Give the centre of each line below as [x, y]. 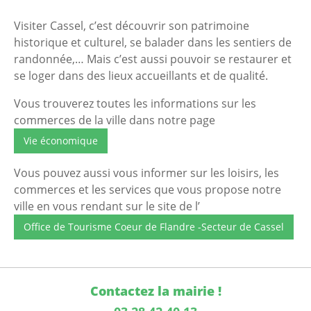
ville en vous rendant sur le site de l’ [107, 206]
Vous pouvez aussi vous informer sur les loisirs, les [146, 173]
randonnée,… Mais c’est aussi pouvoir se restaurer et [153, 59]
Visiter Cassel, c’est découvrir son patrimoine [132, 25]
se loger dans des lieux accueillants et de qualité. [141, 75]
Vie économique [61, 140]
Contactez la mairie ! [155, 291]
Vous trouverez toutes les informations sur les [135, 103]
